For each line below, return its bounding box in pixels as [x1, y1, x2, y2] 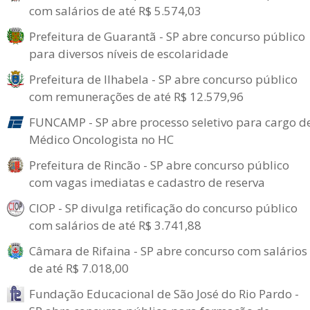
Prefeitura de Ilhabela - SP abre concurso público [29, 71, 298, 87]
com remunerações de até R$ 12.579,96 [29, 88, 244, 104]
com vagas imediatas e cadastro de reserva [29, 174, 265, 190]
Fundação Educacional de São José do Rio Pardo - [29, 285, 299, 302]
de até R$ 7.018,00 [29, 259, 129, 276]
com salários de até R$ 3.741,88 [29, 217, 201, 233]
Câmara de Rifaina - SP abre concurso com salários [29, 242, 307, 259]
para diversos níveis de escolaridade [29, 45, 228, 62]
